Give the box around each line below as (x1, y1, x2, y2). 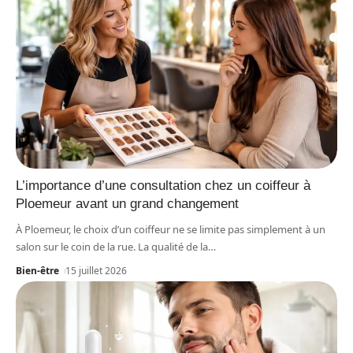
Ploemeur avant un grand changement (16, 195, 239, 211)
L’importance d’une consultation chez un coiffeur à (16, 177, 310, 193)
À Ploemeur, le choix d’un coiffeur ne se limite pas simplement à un (16, 221, 325, 236)
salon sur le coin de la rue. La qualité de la (16, 239, 208, 254)
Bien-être (16, 263, 59, 277)
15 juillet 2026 (65, 263, 128, 277)
